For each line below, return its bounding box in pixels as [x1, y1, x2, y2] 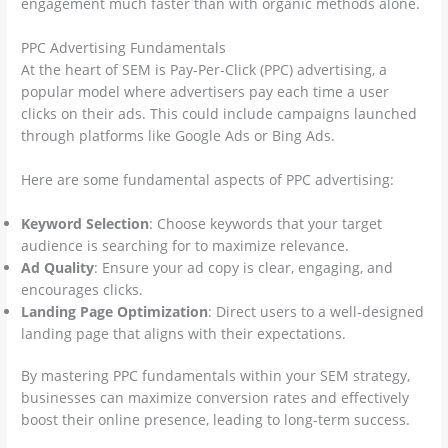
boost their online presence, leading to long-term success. [21, 410, 411, 430]
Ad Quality [21, 257, 95, 277]
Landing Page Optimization [21, 301, 209, 321]
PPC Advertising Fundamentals [21, 37, 227, 57]
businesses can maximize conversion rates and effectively [21, 388, 410, 408]
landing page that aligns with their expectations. [21, 323, 347, 343]
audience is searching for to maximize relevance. [21, 235, 350, 255]
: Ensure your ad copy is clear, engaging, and [94, 257, 394, 277]
